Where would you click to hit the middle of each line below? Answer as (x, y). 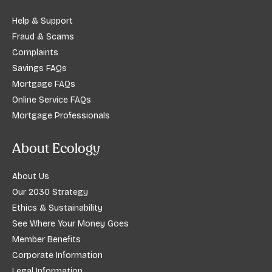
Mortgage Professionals (61, 116)
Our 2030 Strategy (50, 192)
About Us (31, 177)
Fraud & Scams (43, 37)
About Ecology (56, 148)
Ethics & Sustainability (57, 208)
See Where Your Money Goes (70, 224)
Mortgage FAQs (44, 84)
